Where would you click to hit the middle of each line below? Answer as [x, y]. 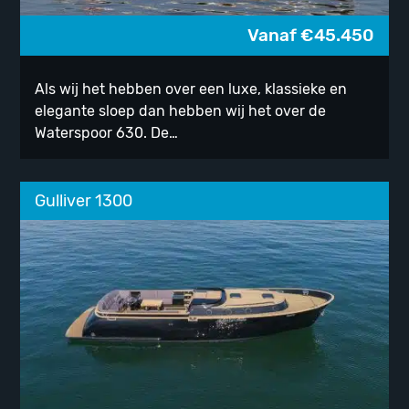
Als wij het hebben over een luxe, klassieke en [191, 89]
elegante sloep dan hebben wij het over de [181, 111]
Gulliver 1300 [84, 201]
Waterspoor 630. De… [107, 133]
